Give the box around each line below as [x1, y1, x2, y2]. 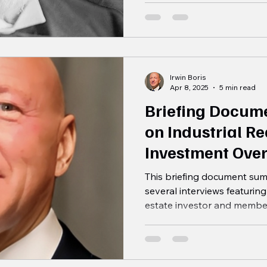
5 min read [219, 83, 256, 92]
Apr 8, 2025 [170, 83, 209, 92]
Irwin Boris [170, 73, 206, 82]
